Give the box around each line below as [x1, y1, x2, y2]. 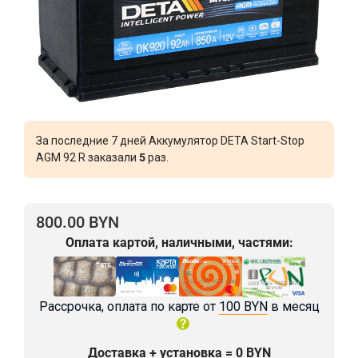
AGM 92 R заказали [36, 151, 139, 165]
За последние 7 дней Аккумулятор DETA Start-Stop [36, 134, 304, 148]
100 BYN [218, 298, 268, 314]
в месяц [267, 298, 320, 314]
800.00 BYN [36, 213, 119, 233]
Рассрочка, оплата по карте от [38, 298, 219, 314]
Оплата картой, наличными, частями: [65, 235, 293, 251]
